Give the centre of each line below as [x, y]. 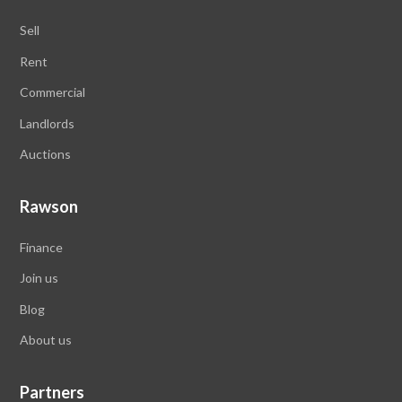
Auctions [46, 154]
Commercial [53, 92]
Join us [39, 278]
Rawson [49, 206]
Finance [42, 247]
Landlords [48, 123]
